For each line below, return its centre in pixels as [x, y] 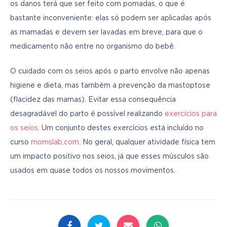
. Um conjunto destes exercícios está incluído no [121, 128]
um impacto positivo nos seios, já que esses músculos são [109, 156]
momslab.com [55, 142]
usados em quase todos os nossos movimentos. [93, 171]
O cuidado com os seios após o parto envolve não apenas [110, 71]
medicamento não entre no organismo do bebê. [93, 46]
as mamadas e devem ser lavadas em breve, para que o [106, 32]
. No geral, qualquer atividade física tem [147, 142]
